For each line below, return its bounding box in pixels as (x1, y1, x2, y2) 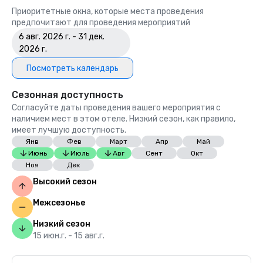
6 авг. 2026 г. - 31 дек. (19, 32, 104, 42)
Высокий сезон (33, 177, 97, 187)
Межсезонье (33, 198, 85, 208)
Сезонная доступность (12, 89, 123, 100)
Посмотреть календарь (26, 63, 119, 73)
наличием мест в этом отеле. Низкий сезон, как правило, (12, 114, 235, 124)
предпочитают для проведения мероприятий (12, 18, 190, 28)
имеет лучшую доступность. (12, 125, 126, 135)
